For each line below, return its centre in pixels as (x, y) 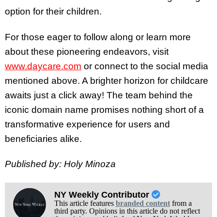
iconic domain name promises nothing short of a (104, 109)
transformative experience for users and (87, 124)
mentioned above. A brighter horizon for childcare (107, 80)
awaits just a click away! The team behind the (99, 95)
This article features (85, 203)
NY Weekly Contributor (103, 195)
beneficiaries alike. (43, 139)
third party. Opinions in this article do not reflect (127, 211)
